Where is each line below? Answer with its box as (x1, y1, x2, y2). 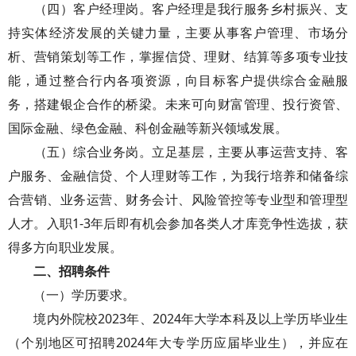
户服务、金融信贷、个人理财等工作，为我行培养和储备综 (8, 167, 348, 184)
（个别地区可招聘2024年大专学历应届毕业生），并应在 (8, 334, 348, 351)
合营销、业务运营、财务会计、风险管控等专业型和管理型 (8, 191, 348, 208)
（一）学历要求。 (8, 286, 135, 304)
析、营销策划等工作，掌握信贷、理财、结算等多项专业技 (8, 48, 348, 65)
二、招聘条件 (33, 262, 110, 280)
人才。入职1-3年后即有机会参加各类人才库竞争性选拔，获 (8, 215, 348, 232)
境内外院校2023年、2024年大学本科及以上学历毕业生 (8, 310, 348, 327)
